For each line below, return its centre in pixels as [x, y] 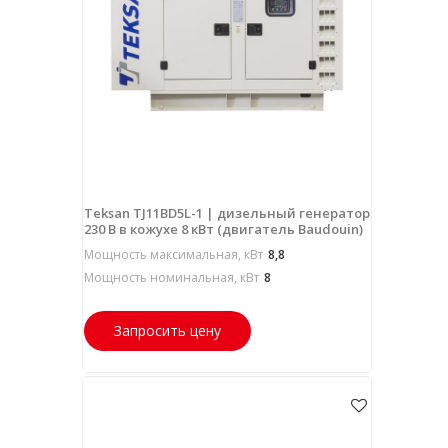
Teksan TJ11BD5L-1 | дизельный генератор [226, 213]
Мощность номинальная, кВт [171, 278]
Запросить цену [167, 331]
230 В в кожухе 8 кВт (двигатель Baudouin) [223, 229]
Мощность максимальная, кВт [173, 255]
